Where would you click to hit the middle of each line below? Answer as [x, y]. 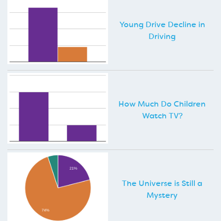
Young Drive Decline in [162, 24]
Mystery [162, 195]
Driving [162, 36]
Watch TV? [162, 115]
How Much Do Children [162, 104]
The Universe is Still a [162, 183]
